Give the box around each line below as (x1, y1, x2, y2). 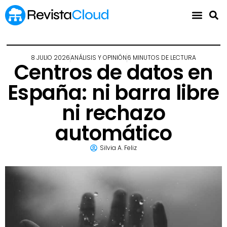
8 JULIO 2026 (31, 53, 70, 62)
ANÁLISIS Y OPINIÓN (70, 53, 127, 62)
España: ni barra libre (8, 79, 219, 107)
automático (55, 119, 172, 148)
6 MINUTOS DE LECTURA (127, 53, 196, 62)
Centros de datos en (14, 58, 213, 87)
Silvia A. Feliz (100, 143, 137, 153)
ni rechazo (62, 99, 165, 128)
